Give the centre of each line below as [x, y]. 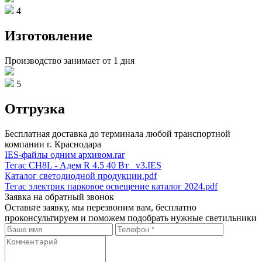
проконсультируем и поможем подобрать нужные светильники [131, 218]
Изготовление [49, 35]
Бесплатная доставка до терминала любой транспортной [118, 133]
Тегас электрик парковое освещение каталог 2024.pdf [111, 186]
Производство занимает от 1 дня [70, 60]
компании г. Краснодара [53, 144]
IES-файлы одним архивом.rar [65, 154]
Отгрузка [35, 108]
